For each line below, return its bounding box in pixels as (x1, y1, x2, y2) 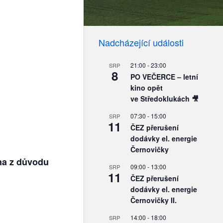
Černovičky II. (130, 195, 177, 205)
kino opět (130, 83, 163, 93)
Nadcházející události (99, 36, 184, 49)
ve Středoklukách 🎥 (130, 94, 199, 104)
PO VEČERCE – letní (130, 72, 198, 82)
